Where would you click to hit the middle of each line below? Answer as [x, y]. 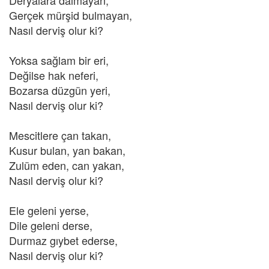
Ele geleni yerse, [49, 210]
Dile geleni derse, [51, 225]
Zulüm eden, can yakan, [67, 165]
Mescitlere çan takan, [60, 135]
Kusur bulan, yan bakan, [67, 150]
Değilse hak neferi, [54, 75]
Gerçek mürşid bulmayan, [71, 15]
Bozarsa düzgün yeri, [60, 90]
